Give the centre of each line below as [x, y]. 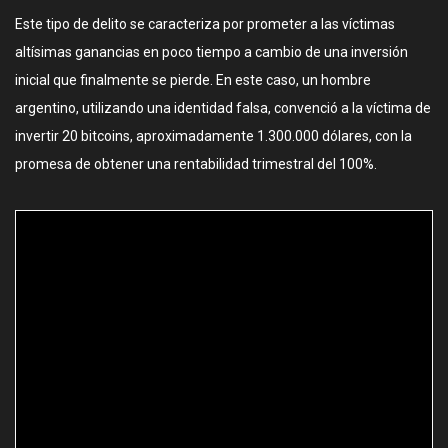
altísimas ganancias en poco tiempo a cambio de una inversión [211, 52]
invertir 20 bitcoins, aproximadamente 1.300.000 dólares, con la [213, 136]
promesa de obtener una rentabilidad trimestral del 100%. [196, 164]
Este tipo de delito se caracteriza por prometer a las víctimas [205, 24]
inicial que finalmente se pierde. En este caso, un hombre [193, 80]
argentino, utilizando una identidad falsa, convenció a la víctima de [223, 108]
